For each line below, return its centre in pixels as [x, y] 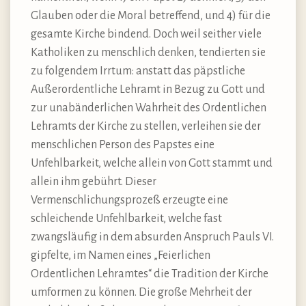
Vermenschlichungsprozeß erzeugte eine [129, 200]
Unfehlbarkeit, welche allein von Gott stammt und [152, 164]
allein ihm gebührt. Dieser [94, 182]
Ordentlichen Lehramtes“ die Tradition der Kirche [150, 274]
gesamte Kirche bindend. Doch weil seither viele [146, 34]
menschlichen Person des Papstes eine [123, 145]
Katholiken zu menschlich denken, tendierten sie [148, 53]
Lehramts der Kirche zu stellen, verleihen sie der [146, 127]
